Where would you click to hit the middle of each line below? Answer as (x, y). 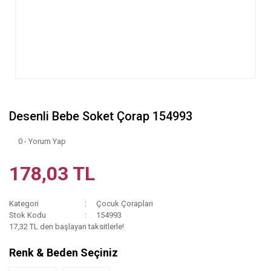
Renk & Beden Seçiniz (64, 253)
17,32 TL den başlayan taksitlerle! (67, 227)
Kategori (24, 204)
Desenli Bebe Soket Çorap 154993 (101, 116)
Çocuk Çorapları (125, 204)
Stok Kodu (28, 215)
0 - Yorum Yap (42, 141)
